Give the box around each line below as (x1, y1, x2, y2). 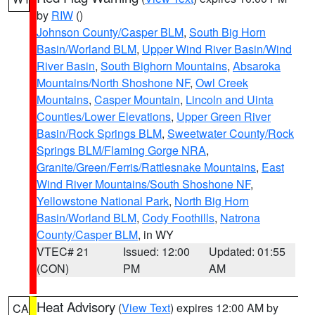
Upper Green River (176, 108, 271, 124)
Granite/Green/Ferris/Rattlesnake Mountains (37, 159, 256, 175)
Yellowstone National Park (37, 193, 169, 209)
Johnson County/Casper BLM (37, 24, 184, 40)
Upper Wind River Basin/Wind (142, 41, 292, 57)
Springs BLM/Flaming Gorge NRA (37, 142, 206, 158)
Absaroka (233, 58, 281, 74)
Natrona (220, 210, 260, 226)
